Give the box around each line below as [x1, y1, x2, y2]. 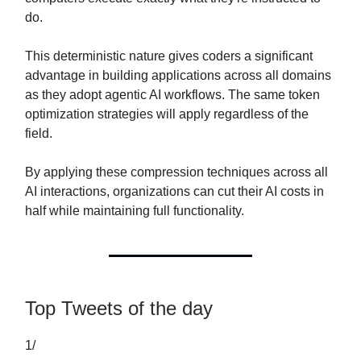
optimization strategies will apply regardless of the [25, 106, 309, 121]
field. [25, 126, 52, 140]
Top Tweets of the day [25, 297, 213, 319]
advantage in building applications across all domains [25, 68, 331, 82]
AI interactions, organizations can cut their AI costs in [25, 184, 324, 198]
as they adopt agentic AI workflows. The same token [25, 87, 320, 102]
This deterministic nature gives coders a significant [25, 48, 313, 63]
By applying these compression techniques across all [25, 164, 328, 179]
